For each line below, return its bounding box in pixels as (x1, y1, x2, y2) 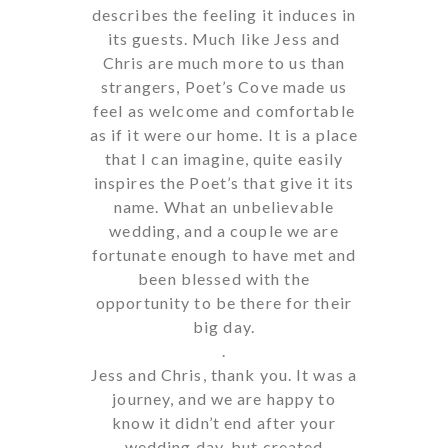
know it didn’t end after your (112, 412, 336, 432)
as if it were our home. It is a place (89, 124, 359, 144)
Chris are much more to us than (102, 52, 346, 72)
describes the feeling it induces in (91, 4, 357, 24)
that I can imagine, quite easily (104, 148, 344, 168)
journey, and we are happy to (112, 388, 336, 408)
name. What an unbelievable (113, 196, 335, 216)
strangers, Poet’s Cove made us (101, 76, 347, 96)
